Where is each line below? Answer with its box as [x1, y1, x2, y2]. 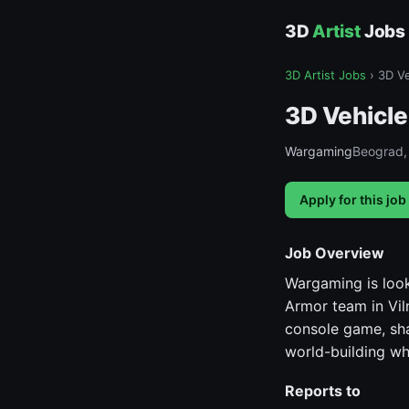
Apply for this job [299, 192, 406, 207]
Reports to [285, 382, 361, 400]
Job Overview [285, 244, 384, 262]
